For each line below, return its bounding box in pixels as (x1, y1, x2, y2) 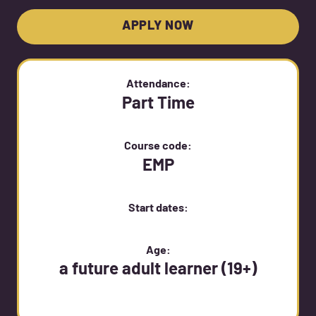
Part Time (121, 96, 195, 114)
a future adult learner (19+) (59, 262, 257, 279)
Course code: (124, 141, 192, 153)
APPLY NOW (122, 20, 194, 34)
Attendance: (126, 79, 190, 91)
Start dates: (128, 203, 188, 215)
